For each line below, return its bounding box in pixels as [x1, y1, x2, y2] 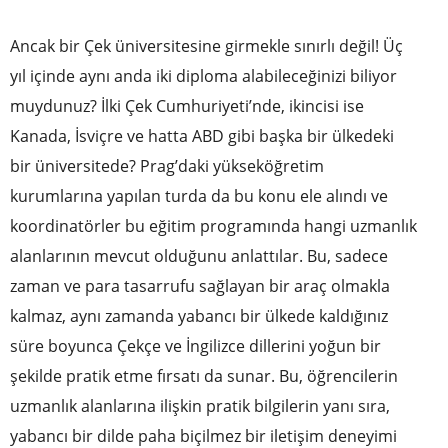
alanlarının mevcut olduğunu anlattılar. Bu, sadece [10, 244, 388, 267]
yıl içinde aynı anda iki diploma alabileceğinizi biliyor [10, 64, 397, 87]
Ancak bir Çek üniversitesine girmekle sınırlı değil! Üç [10, 34, 403, 57]
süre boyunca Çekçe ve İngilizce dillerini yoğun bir [10, 334, 381, 357]
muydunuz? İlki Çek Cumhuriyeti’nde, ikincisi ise [10, 94, 364, 117]
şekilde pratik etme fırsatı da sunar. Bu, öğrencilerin [10, 364, 398, 387]
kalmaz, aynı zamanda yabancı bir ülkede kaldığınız [10, 304, 388, 327]
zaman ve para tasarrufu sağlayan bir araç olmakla [10, 274, 390, 297]
